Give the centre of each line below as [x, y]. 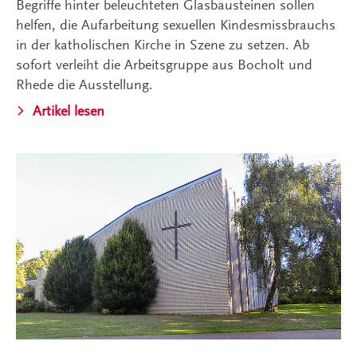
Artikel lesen [69, 111]
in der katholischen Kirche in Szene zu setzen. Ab [163, 45]
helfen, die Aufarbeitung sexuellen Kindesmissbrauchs [176, 25]
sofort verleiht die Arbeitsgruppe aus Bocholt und [164, 65]
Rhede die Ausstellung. [84, 85]
